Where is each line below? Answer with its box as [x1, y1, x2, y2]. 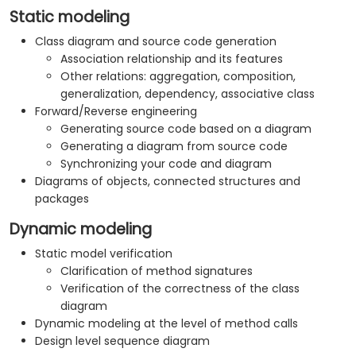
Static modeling [10, 6, 130, 29]
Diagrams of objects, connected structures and [35, 173, 300, 190]
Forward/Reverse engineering [35, 103, 197, 120]
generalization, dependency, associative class [60, 86, 315, 103]
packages [35, 191, 89, 207]
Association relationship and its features [60, 51, 283, 68]
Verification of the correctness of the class [60, 281, 300, 297]
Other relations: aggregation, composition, [60, 68, 296, 85]
